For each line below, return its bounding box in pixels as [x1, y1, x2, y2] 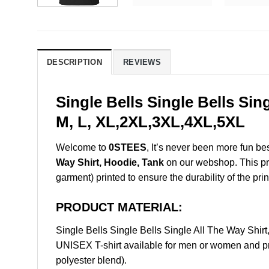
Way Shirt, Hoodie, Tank [56, 157, 164, 168]
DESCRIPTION [47, 58, 102, 67]
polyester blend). [56, 255, 127, 265]
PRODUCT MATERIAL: [56, 200, 183, 214]
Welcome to [56, 142, 109, 153]
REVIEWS [123, 58, 161, 67]
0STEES [109, 142, 147, 153]
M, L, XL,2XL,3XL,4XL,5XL [56, 113, 245, 131]
